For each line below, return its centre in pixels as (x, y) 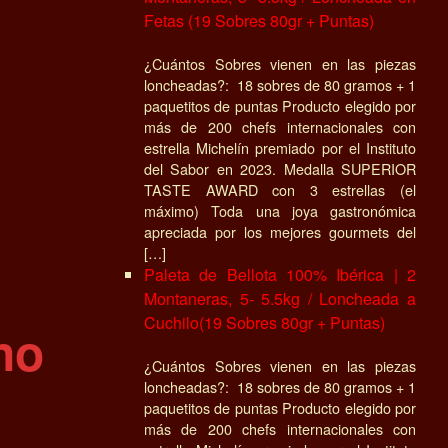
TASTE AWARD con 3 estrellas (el (280, 189)
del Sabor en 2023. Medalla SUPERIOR (280, 168)
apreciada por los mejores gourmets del (280, 231)
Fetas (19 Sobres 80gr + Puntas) (259, 20)
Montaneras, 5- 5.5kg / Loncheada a (280, 298)
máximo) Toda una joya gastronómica (280, 210)
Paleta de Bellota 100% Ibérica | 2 (280, 274)
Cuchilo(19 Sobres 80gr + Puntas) (264, 322)
